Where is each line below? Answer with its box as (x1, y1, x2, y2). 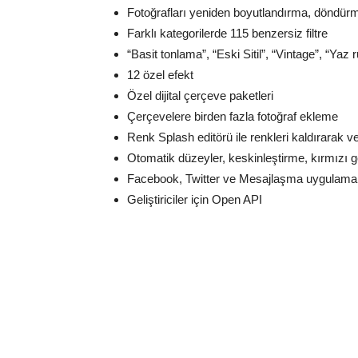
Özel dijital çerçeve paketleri (127, 89, 273, 102)
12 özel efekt (127, 68, 193, 82)
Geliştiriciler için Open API (127, 193, 262, 206)
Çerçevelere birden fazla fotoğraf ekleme (127, 109, 338, 123)
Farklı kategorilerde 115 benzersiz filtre (127, 26, 328, 40)
